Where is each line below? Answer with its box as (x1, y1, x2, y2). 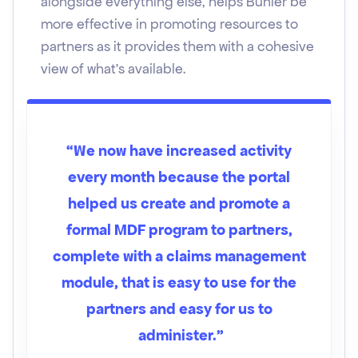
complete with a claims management (52, 246, 306, 266)
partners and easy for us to (86, 299, 272, 319)
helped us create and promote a (68, 193, 290, 213)
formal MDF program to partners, (66, 220, 292, 240)
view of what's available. (41, 60, 186, 78)
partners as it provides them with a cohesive (41, 38, 314, 55)
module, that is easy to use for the (62, 272, 296, 292)
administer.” (134, 325, 224, 345)
